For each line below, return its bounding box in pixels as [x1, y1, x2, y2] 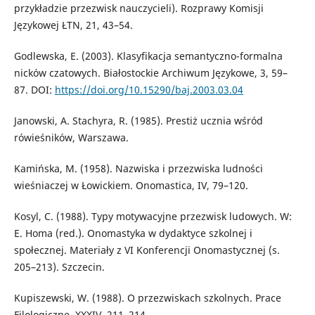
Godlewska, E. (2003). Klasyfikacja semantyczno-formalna [13, 49, 283, 63]
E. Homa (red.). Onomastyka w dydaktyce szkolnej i [13, 226, 252, 240]
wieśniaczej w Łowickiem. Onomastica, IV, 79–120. [13, 178, 248, 192]
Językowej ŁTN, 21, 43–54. [13, 18, 133, 32]
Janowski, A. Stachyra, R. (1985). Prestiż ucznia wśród [13, 113, 263, 127]
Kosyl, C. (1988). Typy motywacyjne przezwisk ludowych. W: [13, 209, 292, 223]
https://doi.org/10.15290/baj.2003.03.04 [54, 82, 243, 96]
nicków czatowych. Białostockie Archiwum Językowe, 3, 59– [13, 65, 288, 79]
